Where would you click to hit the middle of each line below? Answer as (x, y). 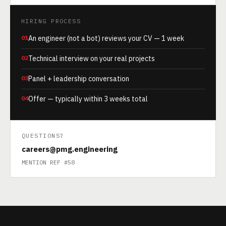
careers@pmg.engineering (70, 149)
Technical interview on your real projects (92, 59)
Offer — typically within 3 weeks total (88, 99)
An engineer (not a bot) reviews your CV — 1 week (106, 38)
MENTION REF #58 (48, 162)
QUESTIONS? (43, 135)
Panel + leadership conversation (79, 79)
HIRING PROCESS (51, 21)
